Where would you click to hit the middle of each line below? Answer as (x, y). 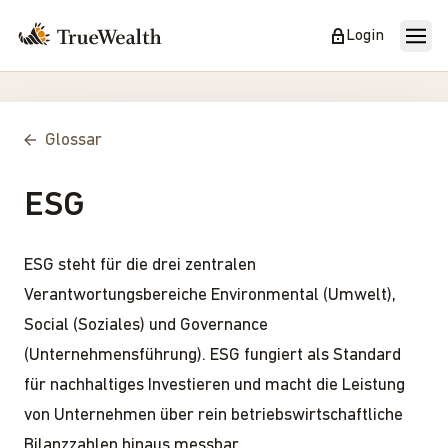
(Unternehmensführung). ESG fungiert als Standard (212, 355)
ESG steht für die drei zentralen (140, 265)
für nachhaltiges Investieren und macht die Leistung (214, 385)
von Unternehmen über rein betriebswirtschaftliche (213, 415)
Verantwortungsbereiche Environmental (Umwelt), (210, 295)
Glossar (73, 140)
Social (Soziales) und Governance (146, 325)
